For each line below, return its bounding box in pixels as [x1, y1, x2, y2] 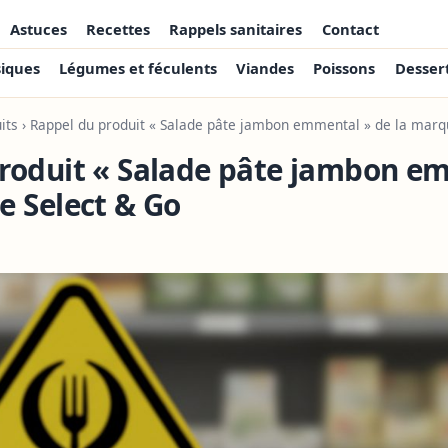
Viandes [236, 58, 295, 79]
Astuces [10, 18, 68, 39]
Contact [321, 18, 379, 39]
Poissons [313, 58, 376, 79]
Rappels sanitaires [169, 18, 303, 39]
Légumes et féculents [59, 58, 218, 79]
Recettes [86, 18, 151, 39]
